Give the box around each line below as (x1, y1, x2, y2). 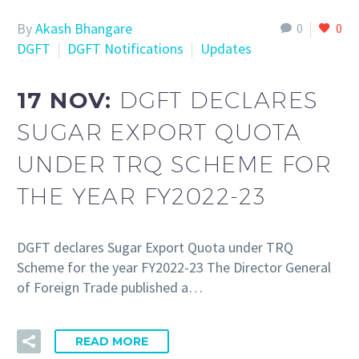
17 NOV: (17, 86, 120, 114)
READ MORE (75, 334, 148, 349)
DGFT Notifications (67, 39, 184, 58)
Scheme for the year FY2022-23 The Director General (17, 258, 331, 277)
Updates (200, 39, 252, 58)
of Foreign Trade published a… (17, 278, 203, 297)
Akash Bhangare (35, 19, 132, 38)
